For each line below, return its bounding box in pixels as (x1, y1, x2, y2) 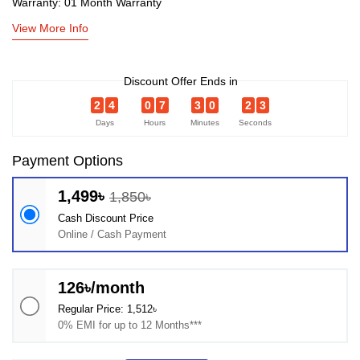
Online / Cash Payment (58, 228, 166, 240)
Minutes (190, 118, 220, 127)
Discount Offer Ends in (124, 75, 238, 88)
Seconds (239, 118, 272, 127)
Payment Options (12, 153, 123, 169)
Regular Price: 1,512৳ (58, 303, 157, 315)
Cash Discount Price (58, 212, 153, 224)
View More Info (12, 22, 88, 35)
